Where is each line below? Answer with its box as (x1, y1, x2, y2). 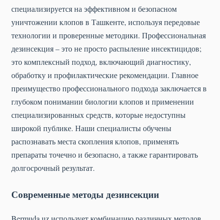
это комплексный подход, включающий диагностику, (11, 56, 191, 67)
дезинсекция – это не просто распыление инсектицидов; (11, 43, 201, 54)
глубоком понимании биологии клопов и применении (11, 96, 194, 107)
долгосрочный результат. (11, 162, 95, 173)
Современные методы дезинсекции (11, 187, 159, 201)
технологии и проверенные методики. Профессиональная (11, 29, 206, 40)
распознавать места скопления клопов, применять (11, 136, 179, 146)
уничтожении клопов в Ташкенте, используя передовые (11, 16, 200, 27)
